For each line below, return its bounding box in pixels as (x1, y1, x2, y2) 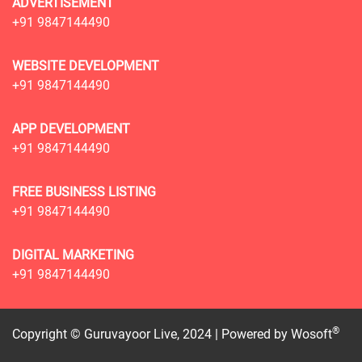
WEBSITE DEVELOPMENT (12, 58, 159, 74)
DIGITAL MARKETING (12, 247, 134, 263)
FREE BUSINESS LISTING (12, 184, 156, 200)
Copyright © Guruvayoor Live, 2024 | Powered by (12, 326, 291, 343)
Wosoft (291, 326, 332, 343)
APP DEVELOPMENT (12, 121, 130, 137)
